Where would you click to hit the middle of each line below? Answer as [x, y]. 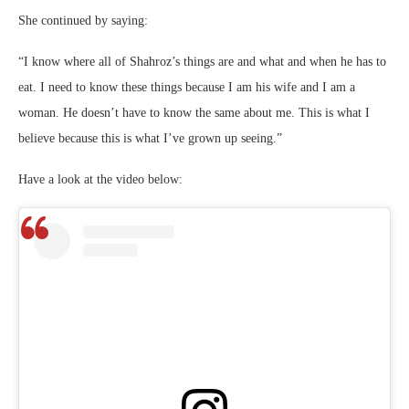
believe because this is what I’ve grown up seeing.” [150, 139]
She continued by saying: [83, 21]
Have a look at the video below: [100, 180]
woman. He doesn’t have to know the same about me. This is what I [194, 113]
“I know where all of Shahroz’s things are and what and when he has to [202, 62]
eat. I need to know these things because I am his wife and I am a [187, 88]
